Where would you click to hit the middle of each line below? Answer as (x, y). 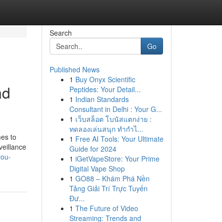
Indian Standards (102, 99)
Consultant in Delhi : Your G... (115, 109)
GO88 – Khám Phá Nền (112, 178)
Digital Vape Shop (97, 168)
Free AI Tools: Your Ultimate (119, 139)
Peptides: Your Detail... (105, 89)
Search (60, 33)
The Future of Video (107, 208)
